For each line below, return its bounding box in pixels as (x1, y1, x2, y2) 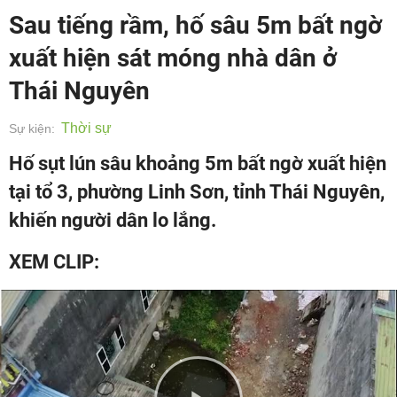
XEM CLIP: (9, 251, 99, 273)
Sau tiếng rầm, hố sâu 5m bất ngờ (9, 11, 382, 40)
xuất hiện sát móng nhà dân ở (9, 43, 337, 73)
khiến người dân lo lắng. (9, 209, 216, 231)
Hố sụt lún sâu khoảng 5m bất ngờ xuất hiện (9, 152, 386, 175)
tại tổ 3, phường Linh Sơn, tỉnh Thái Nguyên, (9, 181, 385, 203)
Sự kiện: (9, 121, 55, 136)
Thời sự (61, 121, 112, 136)
